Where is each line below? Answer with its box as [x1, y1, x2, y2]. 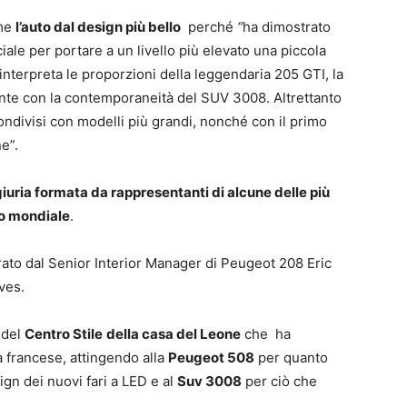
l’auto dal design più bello [15, 17, 181, 35]
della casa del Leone [106, 324, 241, 342]
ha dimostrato [243, 17, 331, 35]
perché [181, 17, 237, 35]
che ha [241, 324, 291, 342]
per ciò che [242, 372, 317, 390]
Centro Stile [25, 324, 103, 342]
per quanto [254, 348, 328, 366]
